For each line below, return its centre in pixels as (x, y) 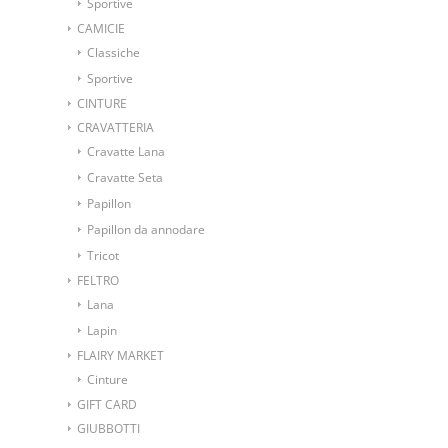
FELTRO (98, 280)
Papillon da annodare (146, 229)
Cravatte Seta (125, 177)
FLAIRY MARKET (120, 355)
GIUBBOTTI (108, 428)
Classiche (113, 52)
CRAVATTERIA (115, 127)
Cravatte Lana (126, 151)
